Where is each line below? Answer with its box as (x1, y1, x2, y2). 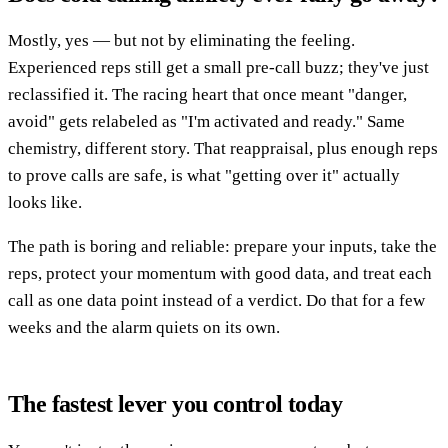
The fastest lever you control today (8, 391, 342, 418)
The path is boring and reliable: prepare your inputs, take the (8, 237, 437, 257)
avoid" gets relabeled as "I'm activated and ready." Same (8, 112, 405, 132)
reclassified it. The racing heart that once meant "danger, (8, 85, 407, 105)
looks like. (8, 193, 82, 213)
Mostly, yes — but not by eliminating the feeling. (8, 31, 355, 51)
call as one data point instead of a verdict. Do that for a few (8, 291, 425, 311)
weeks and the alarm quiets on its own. (8, 318, 280, 338)
